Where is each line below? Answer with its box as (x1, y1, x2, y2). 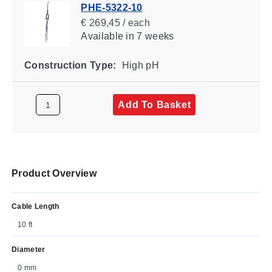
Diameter (12, 245, 46, 254)
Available (80, 30, 123, 41)
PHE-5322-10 (80, 2, 143, 13)
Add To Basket (117, 99, 191, 110)
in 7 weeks (123, 30, 174, 41)
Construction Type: (24, 59, 116, 70)
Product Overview (12, 168, 97, 178)
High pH (118, 59, 159, 70)
